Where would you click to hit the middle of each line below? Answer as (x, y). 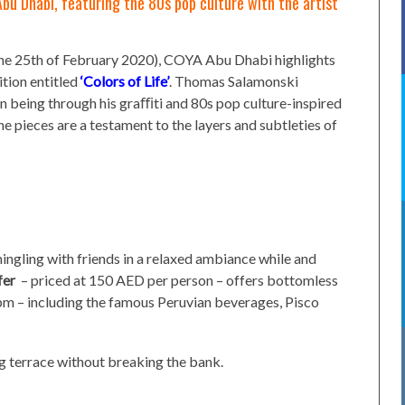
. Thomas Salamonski (234, 81)
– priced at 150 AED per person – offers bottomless (178, 280)
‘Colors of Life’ (125, 81)
